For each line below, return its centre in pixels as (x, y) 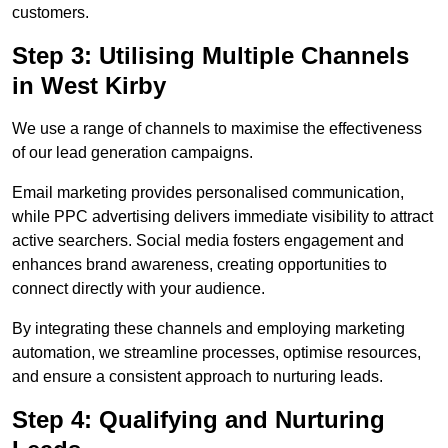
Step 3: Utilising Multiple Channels (210, 56)
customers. (50, 13)
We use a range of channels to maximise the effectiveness (217, 129)
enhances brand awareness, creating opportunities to (199, 265)
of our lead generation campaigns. (132, 153)
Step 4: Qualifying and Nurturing (198, 420)
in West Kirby (89, 86)
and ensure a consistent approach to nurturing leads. (197, 377)
